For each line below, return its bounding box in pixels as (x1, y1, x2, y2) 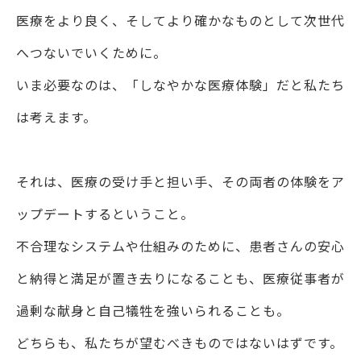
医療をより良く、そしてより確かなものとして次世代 (16, 10, 345, 31)
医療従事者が (263, 268, 345, 288)
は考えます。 (16, 107, 97, 127)
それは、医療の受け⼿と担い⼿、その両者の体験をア (16, 172, 345, 192)
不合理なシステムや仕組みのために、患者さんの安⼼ (16, 236, 345, 256)
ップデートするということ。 (16, 204, 194, 224)
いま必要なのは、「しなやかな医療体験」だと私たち (16, 75, 345, 95)
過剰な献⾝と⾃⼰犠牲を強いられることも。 (16, 301, 290, 321)
